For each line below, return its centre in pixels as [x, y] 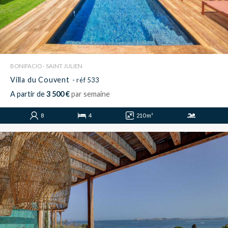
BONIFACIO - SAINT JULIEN [46, 66]
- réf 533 [85, 80]
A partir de [27, 94]
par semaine [91, 94]
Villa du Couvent [40, 80]
